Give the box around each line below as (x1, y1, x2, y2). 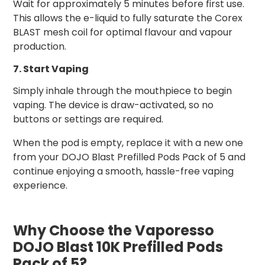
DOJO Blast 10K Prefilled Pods (13, 237, 223, 257)
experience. (13, 179, 67, 193)
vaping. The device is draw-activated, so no (13, 98, 214, 112)
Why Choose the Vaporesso (13, 221, 214, 241)
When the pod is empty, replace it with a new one (13, 136, 243, 150)
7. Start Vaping (13, 62, 89, 76)
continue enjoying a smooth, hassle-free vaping (13, 164, 234, 179)
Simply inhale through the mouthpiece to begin (13, 84, 232, 98)
